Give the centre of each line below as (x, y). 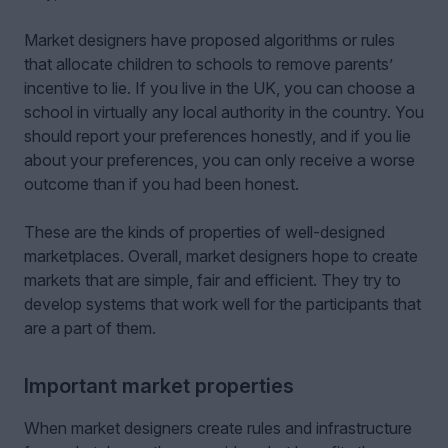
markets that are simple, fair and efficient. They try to (212, 279)
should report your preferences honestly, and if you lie (217, 135)
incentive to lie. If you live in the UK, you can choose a (219, 87)
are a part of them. (90, 327)
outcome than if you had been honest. (161, 183)
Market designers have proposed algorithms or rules (209, 39)
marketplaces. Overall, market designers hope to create (221, 255)
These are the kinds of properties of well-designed (204, 231)
